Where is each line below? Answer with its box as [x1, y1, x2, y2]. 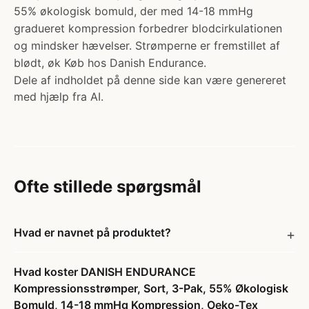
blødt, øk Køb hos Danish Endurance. [14, 56, 206, 70]
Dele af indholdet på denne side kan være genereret [14, 73, 286, 87]
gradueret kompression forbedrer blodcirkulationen [14, 21, 282, 35]
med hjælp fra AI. [14, 90, 103, 103]
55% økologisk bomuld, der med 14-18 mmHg [14, 4, 253, 18]
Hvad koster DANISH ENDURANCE [14, 265, 196, 279]
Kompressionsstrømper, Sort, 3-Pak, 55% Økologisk [14, 281, 288, 295]
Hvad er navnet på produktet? [14, 226, 171, 239]
